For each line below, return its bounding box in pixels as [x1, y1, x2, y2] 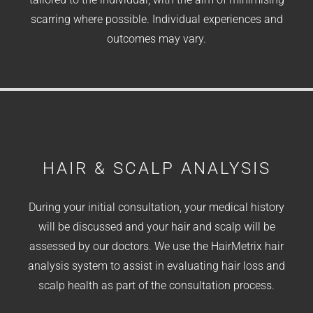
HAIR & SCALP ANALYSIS [42, 159, 271, 179]
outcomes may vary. [107, 32, 206, 46]
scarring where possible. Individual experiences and [30, 13, 283, 27]
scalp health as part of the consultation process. [38, 279, 275, 293]
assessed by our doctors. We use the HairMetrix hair [29, 240, 284, 254]
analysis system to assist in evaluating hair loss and [28, 259, 285, 273]
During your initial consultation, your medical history [29, 201, 284, 214]
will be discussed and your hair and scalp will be [38, 220, 275, 234]
